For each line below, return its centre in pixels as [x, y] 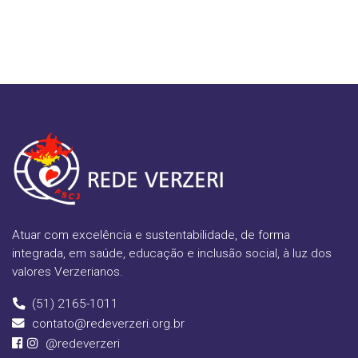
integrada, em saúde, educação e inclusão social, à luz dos [172, 253]
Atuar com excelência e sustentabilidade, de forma [151, 235]
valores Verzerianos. [68, 271]
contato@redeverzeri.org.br [107, 323]
